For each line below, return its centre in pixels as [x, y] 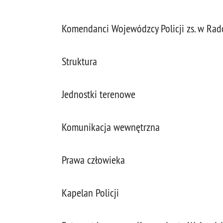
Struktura [79, 61]
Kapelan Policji [90, 193]
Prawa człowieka [93, 160]
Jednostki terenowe [99, 94]
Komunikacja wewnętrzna [111, 127]
